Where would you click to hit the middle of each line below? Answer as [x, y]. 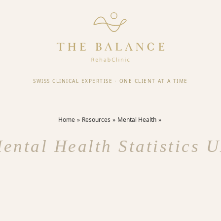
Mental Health [137, 120]
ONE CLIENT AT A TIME [153, 81]
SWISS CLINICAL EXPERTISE [73, 81]
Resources [96, 120]
